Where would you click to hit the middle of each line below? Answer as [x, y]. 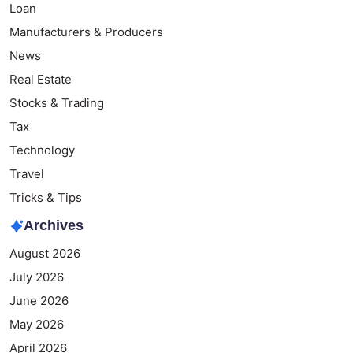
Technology [42, 150]
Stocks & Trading [57, 103]
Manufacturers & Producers [86, 32]
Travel [27, 174]
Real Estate [41, 80]
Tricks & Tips [46, 198]
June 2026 [39, 301]
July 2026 [37, 277]
